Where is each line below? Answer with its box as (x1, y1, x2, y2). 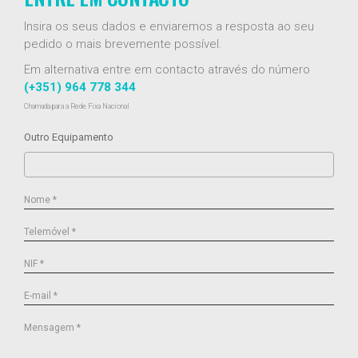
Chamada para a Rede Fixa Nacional (24, 102, 129, 110)
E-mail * (24, 290, 58, 301)
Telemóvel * (24, 226, 76, 237)
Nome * (24, 194, 57, 205)
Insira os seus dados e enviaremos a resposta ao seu (24, 19, 314, 34)
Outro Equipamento (24, 131, 113, 143)
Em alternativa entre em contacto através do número (24, 62, 310, 77)
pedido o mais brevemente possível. (24, 37, 222, 51)
